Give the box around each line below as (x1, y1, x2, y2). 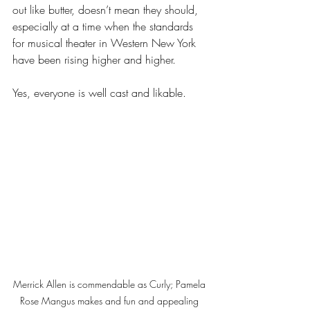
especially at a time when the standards (12, 19, 197, 34)
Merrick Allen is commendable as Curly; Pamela (13, 277, 208, 291)
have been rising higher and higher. (12, 52, 176, 67)
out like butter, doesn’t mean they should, (12, 2, 201, 17)
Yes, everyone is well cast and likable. (12, 85, 190, 100)
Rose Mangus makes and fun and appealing (20, 294, 201, 307)
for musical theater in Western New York (12, 35, 199, 51)
